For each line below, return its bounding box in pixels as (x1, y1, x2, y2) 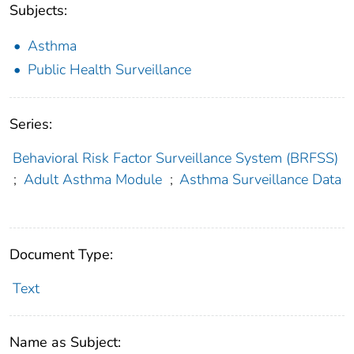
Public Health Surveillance (28, 59, 191, 79)
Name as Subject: (9, 332, 121, 352)
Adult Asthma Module (23, 169, 162, 189)
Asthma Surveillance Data (179, 169, 342, 189)
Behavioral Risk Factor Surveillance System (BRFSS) (12, 148, 338, 168)
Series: (9, 114, 52, 134)
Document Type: (9, 244, 113, 264)
